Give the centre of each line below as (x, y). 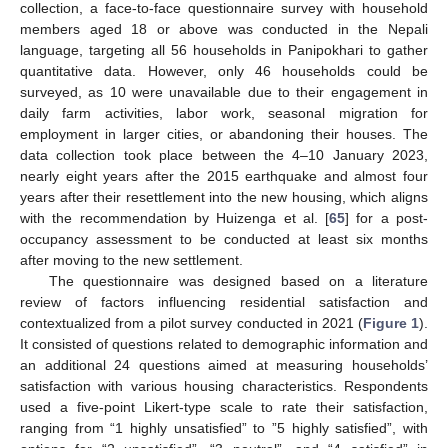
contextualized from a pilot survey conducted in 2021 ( (191, 323)
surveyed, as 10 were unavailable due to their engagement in (224, 92)
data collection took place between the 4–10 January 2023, (224, 155)
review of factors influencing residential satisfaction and (224, 302)
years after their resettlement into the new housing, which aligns (224, 197)
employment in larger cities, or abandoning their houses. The (224, 134)
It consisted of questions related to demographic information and (224, 344)
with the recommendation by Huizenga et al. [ (175, 218)
